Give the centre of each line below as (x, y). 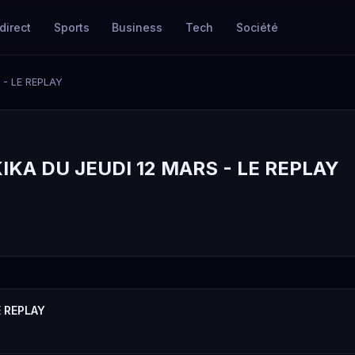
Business (137, 27)
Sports (71, 27)
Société (257, 27)
